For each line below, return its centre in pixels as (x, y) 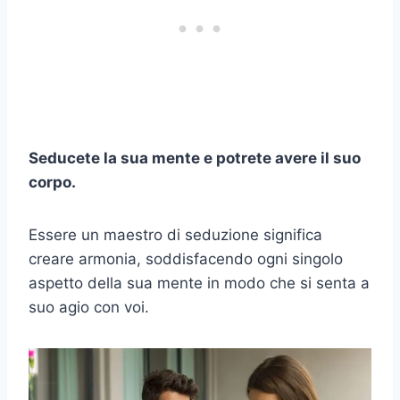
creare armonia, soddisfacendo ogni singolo (186, 259)
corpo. (52, 183)
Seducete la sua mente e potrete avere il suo (195, 158)
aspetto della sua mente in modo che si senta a (199, 283)
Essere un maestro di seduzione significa (175, 235)
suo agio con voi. (89, 308)
